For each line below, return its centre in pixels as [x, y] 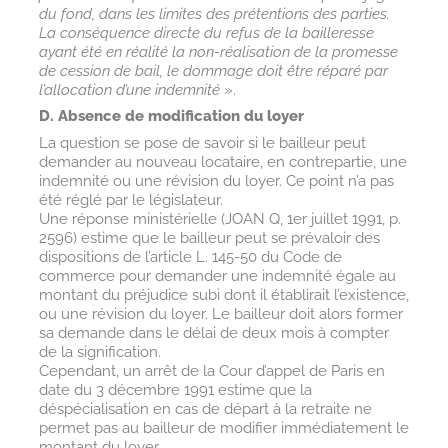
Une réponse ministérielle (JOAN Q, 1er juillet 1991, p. [219, 218]
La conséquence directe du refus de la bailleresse [206, 32]
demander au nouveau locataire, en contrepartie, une [222, 161]
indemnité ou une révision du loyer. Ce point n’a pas [216, 180]
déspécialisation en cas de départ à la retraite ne [205, 408]
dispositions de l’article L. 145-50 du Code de [190, 256]
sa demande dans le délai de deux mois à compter [213, 332]
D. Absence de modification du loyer [171, 116]
